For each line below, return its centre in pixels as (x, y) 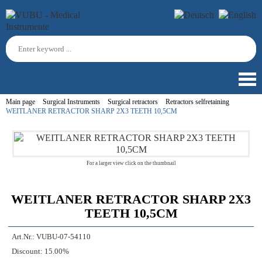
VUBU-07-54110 (63, 237)
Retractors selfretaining (197, 102)
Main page (20, 102)
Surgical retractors (133, 102)
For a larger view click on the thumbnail (131, 163)
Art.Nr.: (23, 237)
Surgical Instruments (71, 102)
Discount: (27, 251)
